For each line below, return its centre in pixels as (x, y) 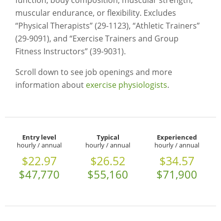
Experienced (177, 137)
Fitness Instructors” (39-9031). (70, 52)
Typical (108, 137)
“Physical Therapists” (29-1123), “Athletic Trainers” (107, 26)
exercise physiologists (126, 85)
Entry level (39, 137)
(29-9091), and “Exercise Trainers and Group (97, 39)
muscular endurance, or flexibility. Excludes (95, 13)
